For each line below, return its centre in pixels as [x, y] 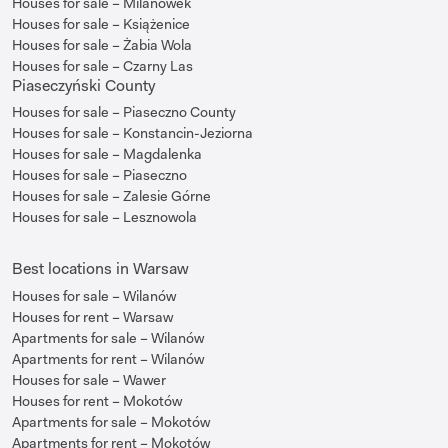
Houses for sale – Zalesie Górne [111, 196]
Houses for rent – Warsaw [92, 316]
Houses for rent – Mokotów [97, 400]
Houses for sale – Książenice [101, 23]
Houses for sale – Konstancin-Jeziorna [132, 133]
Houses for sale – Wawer [89, 379]
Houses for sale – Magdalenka [107, 154]
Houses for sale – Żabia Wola [102, 44]
